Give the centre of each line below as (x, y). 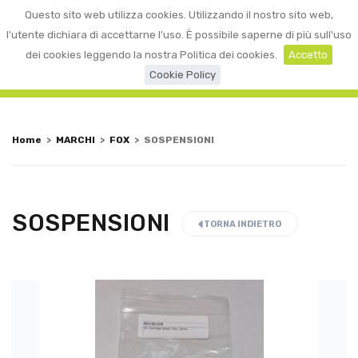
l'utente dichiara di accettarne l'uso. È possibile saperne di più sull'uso (179, 35)
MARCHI (76, 139)
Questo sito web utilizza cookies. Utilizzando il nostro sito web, (179, 15)
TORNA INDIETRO (241, 225)
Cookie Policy (182, 75)
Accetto (308, 55)
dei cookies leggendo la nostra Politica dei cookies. (151, 55)
